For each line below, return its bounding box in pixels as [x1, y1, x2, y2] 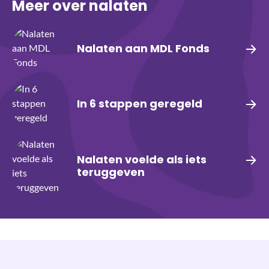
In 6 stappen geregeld [77, 95, 202, 111]
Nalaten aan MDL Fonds [77, 40, 210, 56]
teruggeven [77, 165, 145, 180]
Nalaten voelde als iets [77, 152, 207, 168]
